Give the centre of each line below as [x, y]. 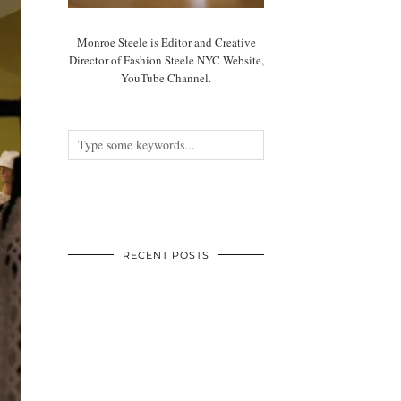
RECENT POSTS [166, 255]
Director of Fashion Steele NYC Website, [166, 60]
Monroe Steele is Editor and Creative [166, 42]
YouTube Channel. [166, 77]
